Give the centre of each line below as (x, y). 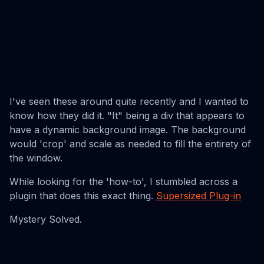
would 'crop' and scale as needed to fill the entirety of (130, 144)
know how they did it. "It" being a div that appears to (127, 115)
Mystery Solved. (46, 219)
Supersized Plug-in (199, 196)
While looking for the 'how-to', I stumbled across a (123, 181)
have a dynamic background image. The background (128, 130)
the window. (36, 158)
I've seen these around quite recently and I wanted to (129, 101)
